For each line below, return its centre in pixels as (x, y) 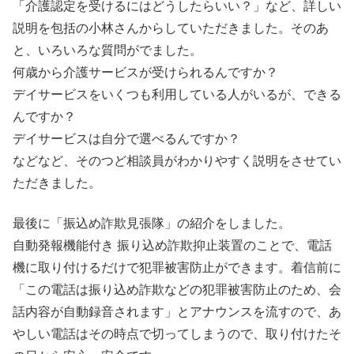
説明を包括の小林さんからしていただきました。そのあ (171, 28)
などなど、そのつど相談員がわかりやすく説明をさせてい (177, 161)
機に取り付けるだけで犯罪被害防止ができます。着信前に (177, 267)
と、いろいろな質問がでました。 (107, 51)
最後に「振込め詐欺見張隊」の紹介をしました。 (152, 223)
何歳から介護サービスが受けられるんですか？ (145, 73)
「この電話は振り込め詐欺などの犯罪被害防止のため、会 (177, 289)
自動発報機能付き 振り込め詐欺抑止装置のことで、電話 (172, 245)
